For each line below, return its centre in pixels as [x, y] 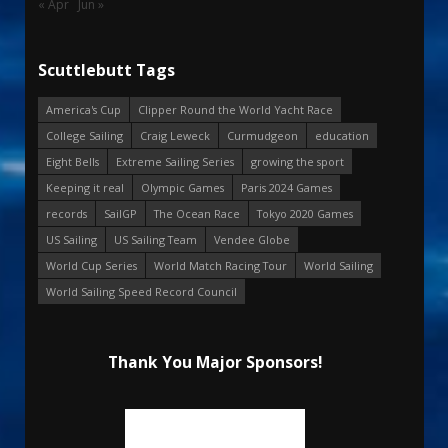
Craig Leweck [175, 136]
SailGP [120, 214]
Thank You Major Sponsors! [214, 362]
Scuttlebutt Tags [106, 70]
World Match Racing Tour [220, 266]
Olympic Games [182, 188]
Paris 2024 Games [286, 188]
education [342, 136]
